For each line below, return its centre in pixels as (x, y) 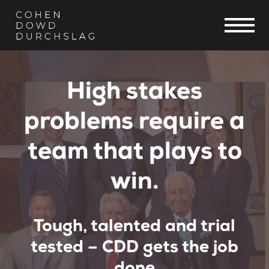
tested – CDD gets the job (134, 248)
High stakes (134, 92)
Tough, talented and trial (134, 227)
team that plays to (134, 152)
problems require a (134, 122)
